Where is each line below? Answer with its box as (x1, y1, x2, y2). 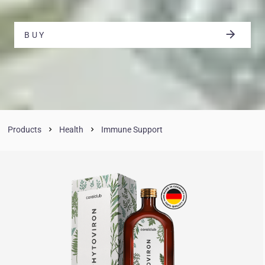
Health (59, 125, 84, 134)
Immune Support (101, 125, 163, 134)
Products (8, 125, 42, 134)
